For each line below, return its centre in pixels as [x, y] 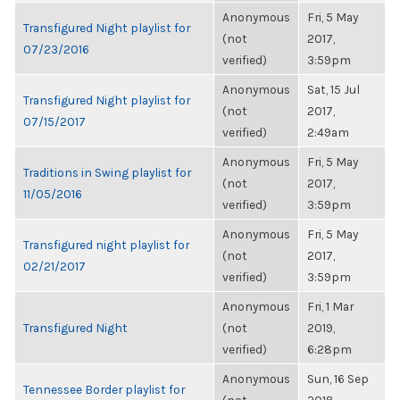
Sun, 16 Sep [338, 379]
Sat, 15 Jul [333, 89]
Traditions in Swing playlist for [107, 172]
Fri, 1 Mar [330, 306]
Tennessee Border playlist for [104, 389]
